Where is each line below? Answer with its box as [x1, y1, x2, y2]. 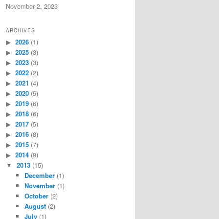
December [24, 170, 55, 180]
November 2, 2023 [6, 1, 58, 11]
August [24, 201, 46, 211]
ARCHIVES [6, 26, 35, 34]
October [24, 191, 48, 200]
